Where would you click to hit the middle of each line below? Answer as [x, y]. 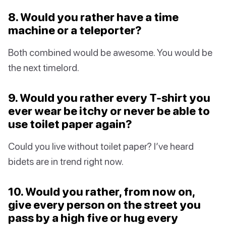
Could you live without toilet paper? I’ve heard [101, 146]
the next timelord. [44, 68]
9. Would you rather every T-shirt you [109, 98]
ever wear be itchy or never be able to [109, 111]
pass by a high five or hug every [93, 218]
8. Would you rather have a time [93, 17]
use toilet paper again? [70, 124]
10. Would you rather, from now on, [101, 192]
